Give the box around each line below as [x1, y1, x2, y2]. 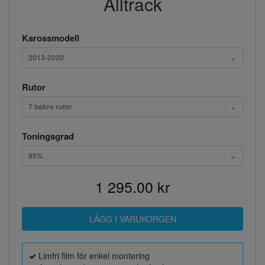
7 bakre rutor [28, 101, 72, 112]
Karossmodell [22, 31, 79, 44]
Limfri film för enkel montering [36, 249, 150, 261]
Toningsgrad [22, 129, 74, 143]
